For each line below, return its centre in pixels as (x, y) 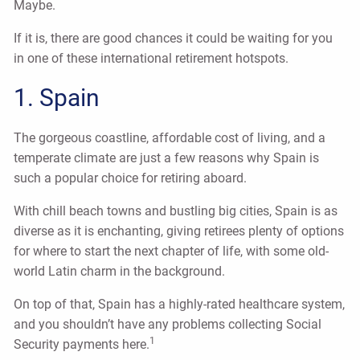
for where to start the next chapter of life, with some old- (172, 251)
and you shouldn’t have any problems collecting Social (168, 324)
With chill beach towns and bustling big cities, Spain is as (176, 211)
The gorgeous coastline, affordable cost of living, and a (170, 137)
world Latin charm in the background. (120, 271)
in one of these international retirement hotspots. (151, 58)
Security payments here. (82, 344)
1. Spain (57, 97)
